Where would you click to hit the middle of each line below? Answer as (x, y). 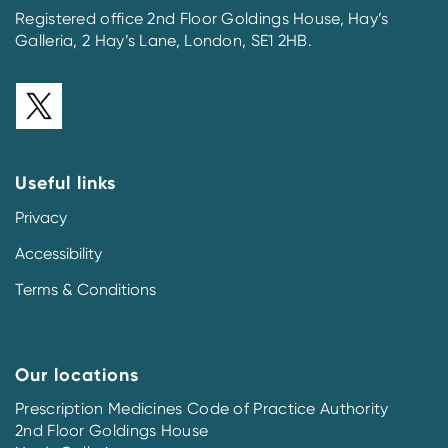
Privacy (41, 217)
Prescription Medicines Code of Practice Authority (204, 408)
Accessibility (58, 253)
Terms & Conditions (85, 289)
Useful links (65, 182)
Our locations (77, 374)
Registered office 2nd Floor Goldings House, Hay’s (202, 18)
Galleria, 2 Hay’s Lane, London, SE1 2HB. (163, 40)
